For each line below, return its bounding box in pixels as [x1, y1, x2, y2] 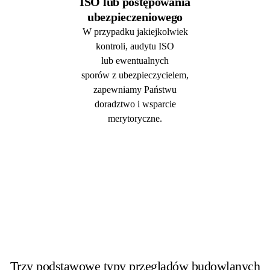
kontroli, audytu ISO [96, 40, 174, 51]
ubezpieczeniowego [87, 10, 183, 24]
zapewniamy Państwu [93, 84, 177, 95]
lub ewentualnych [101, 55, 169, 66]
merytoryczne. [108, 113, 162, 124]
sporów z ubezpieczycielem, [81, 69, 189, 80]
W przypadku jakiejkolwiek [82, 26, 188, 37]
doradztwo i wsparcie [94, 98, 176, 109]
